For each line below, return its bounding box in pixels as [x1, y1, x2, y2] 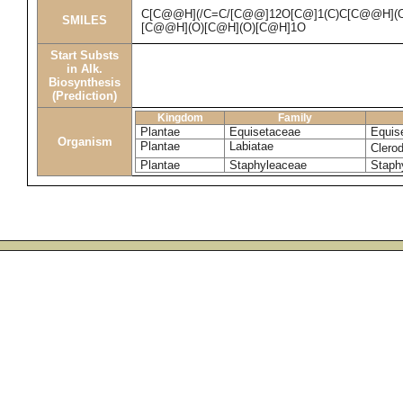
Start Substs [50, 49, 119, 62]
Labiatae [229, 139, 273, 153]
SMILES [62, 13, 107, 27]
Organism [57, 135, 112, 148]
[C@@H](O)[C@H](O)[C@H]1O [141, 21, 306, 34]
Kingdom [157, 112, 203, 124]
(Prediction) [52, 89, 117, 103]
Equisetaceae [229, 125, 300, 139]
